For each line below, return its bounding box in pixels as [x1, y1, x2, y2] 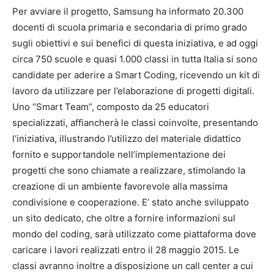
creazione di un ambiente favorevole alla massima [12, 180, 228, 192]
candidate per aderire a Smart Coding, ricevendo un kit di [12, 69, 260, 81]
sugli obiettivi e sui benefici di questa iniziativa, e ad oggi [12, 37, 258, 49]
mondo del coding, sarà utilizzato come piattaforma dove [12, 228, 256, 240]
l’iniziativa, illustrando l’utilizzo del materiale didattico [12, 133, 241, 144]
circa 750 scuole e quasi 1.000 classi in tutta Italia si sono [12, 53, 257, 65]
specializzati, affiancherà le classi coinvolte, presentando [12, 117, 258, 128]
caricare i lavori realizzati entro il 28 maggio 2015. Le [12, 244, 239, 256]
